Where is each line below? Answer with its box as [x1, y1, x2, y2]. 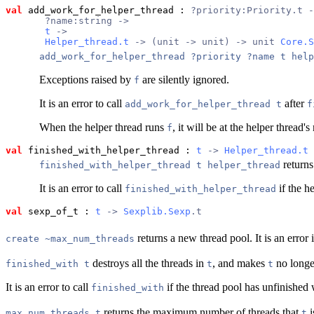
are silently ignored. [139, 73, 229, 86]
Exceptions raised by [39, 73, 134, 86]
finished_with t [6, 258, 90, 269]
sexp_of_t [22, 205, 78, 217]
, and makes [212, 257, 268, 269]
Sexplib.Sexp [123, 205, 191, 217]
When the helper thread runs [39, 121, 167, 133]
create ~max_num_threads [6, 233, 135, 244]
